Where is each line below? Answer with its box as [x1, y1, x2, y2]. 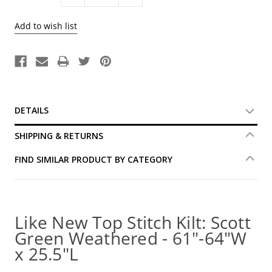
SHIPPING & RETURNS [15, 129, 103, 141]
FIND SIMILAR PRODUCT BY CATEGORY [15, 153, 172, 165]
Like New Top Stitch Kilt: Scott [15, 210, 251, 234]
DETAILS [15, 104, 49, 116]
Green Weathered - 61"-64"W [15, 226, 247, 250]
